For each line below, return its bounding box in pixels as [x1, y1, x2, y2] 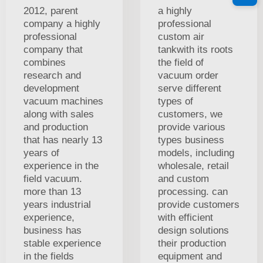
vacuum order [158, 69, 218, 81]
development [23, 82, 79, 94]
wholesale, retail [158, 160, 229, 171]
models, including [158, 147, 234, 159]
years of [23, 147, 59, 159]
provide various [158, 121, 225, 133]
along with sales [23, 108, 94, 120]
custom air [158, 31, 204, 42]
